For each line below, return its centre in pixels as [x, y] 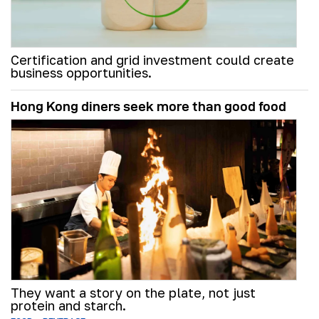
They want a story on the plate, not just [133, 293]
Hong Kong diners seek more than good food [148, 107]
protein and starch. [68, 306]
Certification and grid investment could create [152, 60]
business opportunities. [81, 73]
